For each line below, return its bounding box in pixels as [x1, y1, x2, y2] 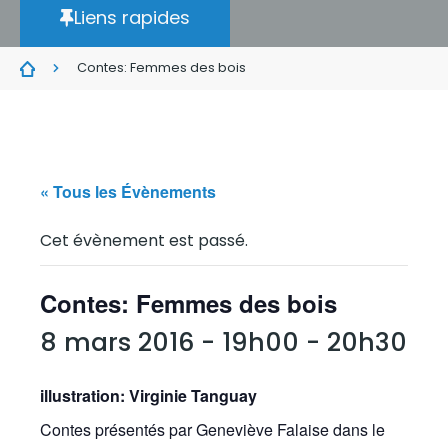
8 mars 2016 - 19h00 [40, 325, 299, 360]
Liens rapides [74, 5, 190, 30]
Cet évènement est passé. [40, 229, 248, 252]
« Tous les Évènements [40, 180, 216, 203]
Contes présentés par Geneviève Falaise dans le [40, 418, 385, 441]
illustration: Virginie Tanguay [40, 384, 257, 407]
